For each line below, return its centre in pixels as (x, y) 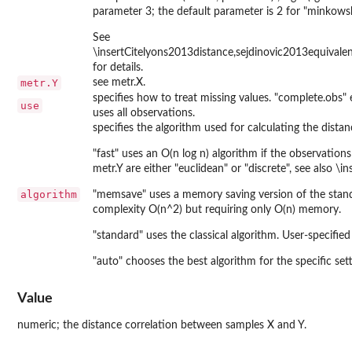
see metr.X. (119, 82)
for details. (118, 67)
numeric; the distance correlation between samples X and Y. (162, 326)
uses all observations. (144, 113)
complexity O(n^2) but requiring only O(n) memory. (217, 209)
